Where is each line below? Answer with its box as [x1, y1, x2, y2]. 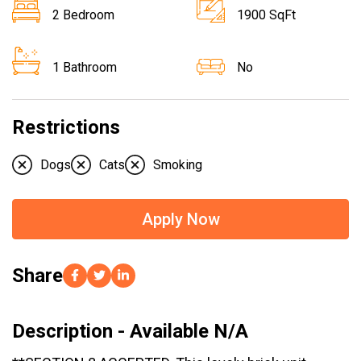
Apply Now [141, 209, 220, 229]
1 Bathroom [52, 59, 117, 75]
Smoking [153, 156, 202, 172]
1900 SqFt [237, 6, 296, 23]
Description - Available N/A [12, 319, 248, 342]
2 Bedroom [52, 6, 114, 23]
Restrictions [12, 115, 120, 139]
